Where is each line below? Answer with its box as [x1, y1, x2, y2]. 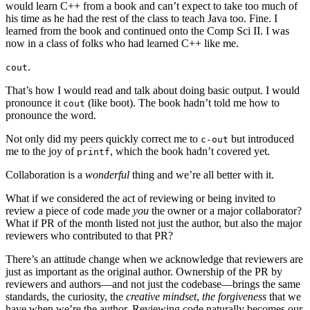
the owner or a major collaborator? [149, 204, 302, 217]
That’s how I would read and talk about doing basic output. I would [6, 84, 300, 96]
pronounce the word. [6, 109, 96, 121]
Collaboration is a [6, 168, 85, 181]
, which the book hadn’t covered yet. [110, 145, 270, 157]
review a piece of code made [6, 204, 133, 217]
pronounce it [6, 96, 63, 109]
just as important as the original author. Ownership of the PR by [6, 265, 282, 277]
